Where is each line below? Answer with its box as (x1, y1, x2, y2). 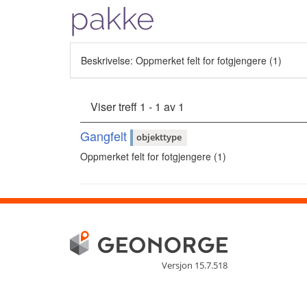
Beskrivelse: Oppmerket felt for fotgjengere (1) (81, 53, 282, 67)
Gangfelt (80, 126, 130, 145)
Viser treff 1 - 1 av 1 (90, 98, 184, 114)
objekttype (136, 131, 182, 144)
